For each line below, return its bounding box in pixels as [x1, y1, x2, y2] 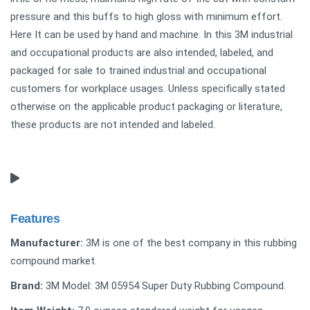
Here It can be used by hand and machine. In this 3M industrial [10, 28, 293, 41]
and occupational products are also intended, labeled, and [10, 46, 273, 59]
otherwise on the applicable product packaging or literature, [10, 100, 282, 113]
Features [10, 211, 60, 226]
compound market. [10, 254, 97, 267]
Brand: [10, 279, 43, 292]
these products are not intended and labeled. [10, 118, 215, 131]
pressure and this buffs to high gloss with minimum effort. [10, 10, 282, 23]
